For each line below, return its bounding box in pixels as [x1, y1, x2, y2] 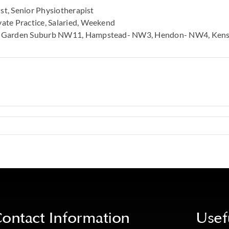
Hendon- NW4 [154, 29, 209, 39]
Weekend [80, 17, 116, 27]
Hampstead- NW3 [85, 29, 151, 39]
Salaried [48, 17, 78, 27]
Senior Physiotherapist [11, 5, 94, 15]
